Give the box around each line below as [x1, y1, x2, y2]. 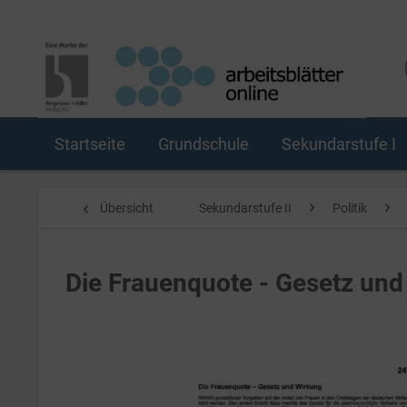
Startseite [55, 134, 125, 154]
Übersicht [100, 201, 154, 215]
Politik [333, 201, 367, 215]
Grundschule [158, 134, 249, 154]
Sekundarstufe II [199, 201, 292, 215]
